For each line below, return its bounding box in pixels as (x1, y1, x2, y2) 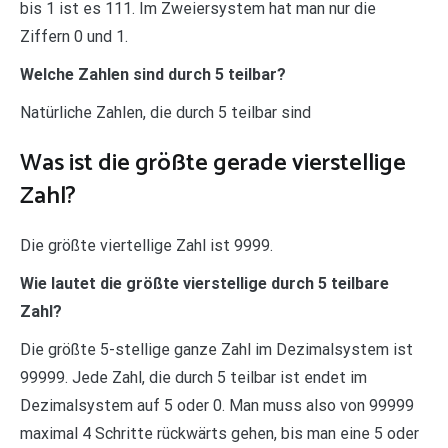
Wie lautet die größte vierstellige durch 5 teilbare (20, 274, 389, 294)
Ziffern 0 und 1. (20, 26, 128, 46)
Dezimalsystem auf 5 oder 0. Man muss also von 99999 (20, 396, 414, 416)
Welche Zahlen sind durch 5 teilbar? (20, 64, 286, 84)
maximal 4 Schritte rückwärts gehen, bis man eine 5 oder (20, 424, 419, 444)
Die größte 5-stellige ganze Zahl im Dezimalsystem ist (20, 340, 413, 360)
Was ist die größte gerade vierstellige (20, 143, 406, 183)
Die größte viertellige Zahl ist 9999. (20, 236, 273, 256)
